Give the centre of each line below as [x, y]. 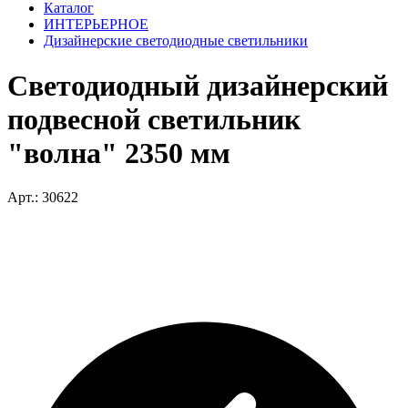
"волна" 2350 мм [119, 153]
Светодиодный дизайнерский [198, 85]
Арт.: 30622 [43, 198]
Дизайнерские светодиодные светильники [176, 41]
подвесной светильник [154, 119]
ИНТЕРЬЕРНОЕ [96, 25]
